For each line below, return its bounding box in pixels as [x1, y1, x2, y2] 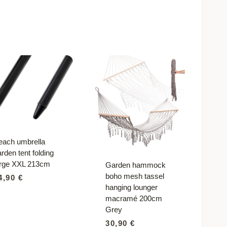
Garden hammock [105, 160, 166, 169]
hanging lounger [105, 182, 158, 192]
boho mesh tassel [105, 171, 165, 180]
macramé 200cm [105, 194, 163, 203]
